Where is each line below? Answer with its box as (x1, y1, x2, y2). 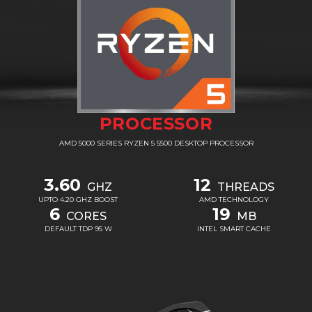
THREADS (214, 180, 274, 194)
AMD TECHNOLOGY (199, 195, 269, 205)
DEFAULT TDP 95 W (44, 224, 112, 234)
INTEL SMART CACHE (197, 224, 271, 234)
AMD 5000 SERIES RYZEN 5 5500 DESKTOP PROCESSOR (58, 139, 253, 148)
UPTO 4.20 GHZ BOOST (38, 195, 118, 205)
